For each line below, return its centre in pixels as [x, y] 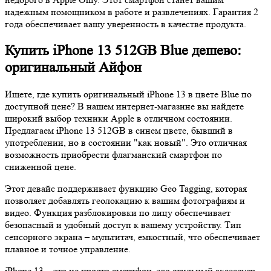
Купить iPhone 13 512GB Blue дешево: [123, 50]
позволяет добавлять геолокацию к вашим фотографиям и [125, 200]
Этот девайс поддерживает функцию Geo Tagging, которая [126, 188]
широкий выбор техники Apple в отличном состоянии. [119, 118]
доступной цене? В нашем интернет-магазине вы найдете [124, 106]
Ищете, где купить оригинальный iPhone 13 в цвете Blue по [128, 94]
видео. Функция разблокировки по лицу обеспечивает [118, 212]
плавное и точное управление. [68, 249]
